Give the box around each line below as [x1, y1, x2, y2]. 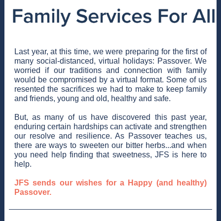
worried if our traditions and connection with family [14, 66, 207, 74]
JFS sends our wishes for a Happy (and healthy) [14, 179, 207, 187]
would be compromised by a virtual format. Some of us [14, 75, 207, 84]
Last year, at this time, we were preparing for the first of [14, 47, 207, 56]
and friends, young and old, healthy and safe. [14, 94, 171, 103]
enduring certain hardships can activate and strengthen [14, 122, 207, 131]
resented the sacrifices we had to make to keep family [14, 85, 207, 93]
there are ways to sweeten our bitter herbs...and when [14, 141, 207, 149]
